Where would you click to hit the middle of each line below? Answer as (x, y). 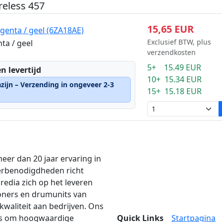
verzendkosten (171, 52)
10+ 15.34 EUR (174, 79)
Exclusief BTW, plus (179, 42)
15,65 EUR (170, 29)
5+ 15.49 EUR (174, 67)
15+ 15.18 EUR (174, 91)
